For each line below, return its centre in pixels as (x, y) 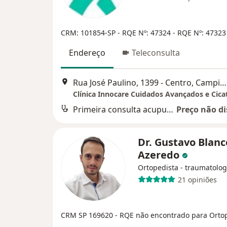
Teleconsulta (156, 53)
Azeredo (160, 155)
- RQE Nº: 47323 (199, 33)
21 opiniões (197, 179)
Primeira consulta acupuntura (170, 110)
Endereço (87, 53)
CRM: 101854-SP (89, 33)
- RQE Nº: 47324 (145, 33)
